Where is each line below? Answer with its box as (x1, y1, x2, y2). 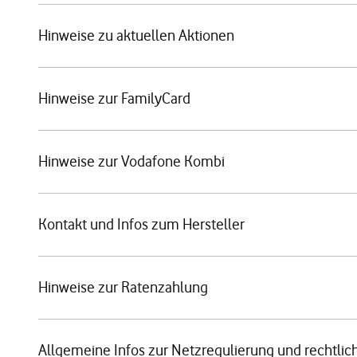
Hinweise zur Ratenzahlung (38, 278, 208, 296)
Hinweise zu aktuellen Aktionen (38, 26, 234, 45)
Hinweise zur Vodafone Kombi (38, 152, 225, 171)
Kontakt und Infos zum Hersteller (38, 215, 245, 233)
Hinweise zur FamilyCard (38, 89, 190, 108)
